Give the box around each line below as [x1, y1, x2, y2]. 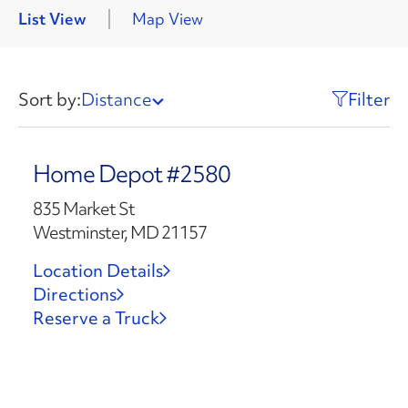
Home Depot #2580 [32, 158, 230, 189]
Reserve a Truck [32, 306, 159, 330]
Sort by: [18, 87, 81, 111]
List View [18, 8, 87, 29]
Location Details [32, 259, 163, 282]
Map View [132, 8, 203, 29]
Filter [348, 87, 390, 111]
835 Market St [32, 197, 135, 220]
